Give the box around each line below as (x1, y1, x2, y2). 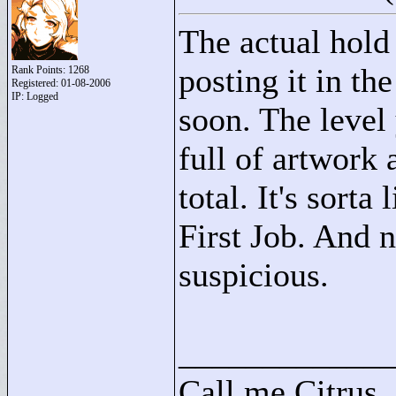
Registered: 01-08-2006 (11, 77, 110, 89)
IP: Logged (11, 90, 58, 103)
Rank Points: (11, 64, 68, 76)
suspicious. (179, 256, 329, 293)
